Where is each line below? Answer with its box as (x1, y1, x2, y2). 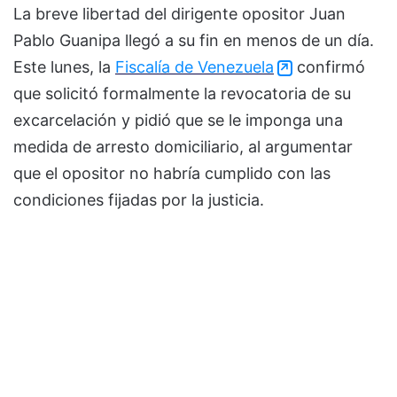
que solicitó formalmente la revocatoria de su (13, 84, 351, 104)
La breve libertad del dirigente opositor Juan (13, 4, 346, 24)
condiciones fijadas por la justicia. (13, 191, 264, 210)
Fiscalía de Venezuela (115, 58, 274, 77)
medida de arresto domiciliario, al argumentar (13, 137, 353, 157)
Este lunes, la (13, 58, 115, 77)
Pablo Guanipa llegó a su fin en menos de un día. (13, 31, 374, 51)
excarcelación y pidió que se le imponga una (13, 111, 343, 130)
